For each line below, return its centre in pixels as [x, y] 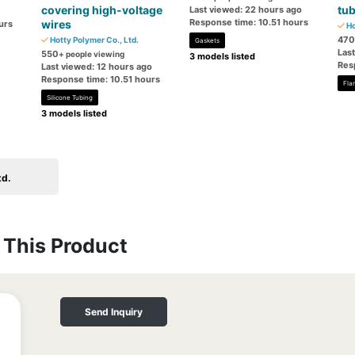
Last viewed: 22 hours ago [245, 10]
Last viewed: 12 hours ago [97, 67]
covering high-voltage [102, 10]
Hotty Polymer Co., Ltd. [94, 40]
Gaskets [207, 40]
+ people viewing [92, 54]
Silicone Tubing [70, 97]
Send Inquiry [113, 312]
